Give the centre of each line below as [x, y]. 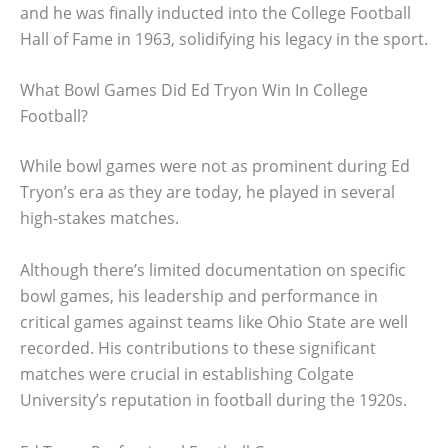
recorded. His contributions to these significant [198, 348]
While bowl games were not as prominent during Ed [215, 166]
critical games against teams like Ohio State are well [214, 322]
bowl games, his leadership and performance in [199, 296]
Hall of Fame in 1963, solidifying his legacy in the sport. [224, 38]
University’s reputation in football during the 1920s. [213, 400]
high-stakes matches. [99, 218]
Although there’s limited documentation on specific [213, 270]
